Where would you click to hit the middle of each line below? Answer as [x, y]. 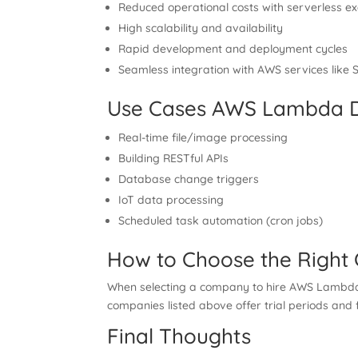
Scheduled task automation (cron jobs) [221, 221]
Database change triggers [189, 179]
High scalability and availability [201, 28]
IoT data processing [171, 200]
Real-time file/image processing [203, 137]
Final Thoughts [179, 336]
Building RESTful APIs [174, 158]
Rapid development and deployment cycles [233, 49]
